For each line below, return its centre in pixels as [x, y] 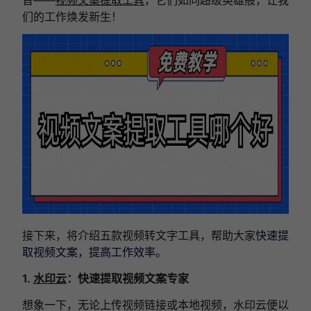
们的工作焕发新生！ [72, 16]
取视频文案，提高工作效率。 [94, 252]
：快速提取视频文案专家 [127, 278]
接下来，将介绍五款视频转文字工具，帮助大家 [139, 235]
